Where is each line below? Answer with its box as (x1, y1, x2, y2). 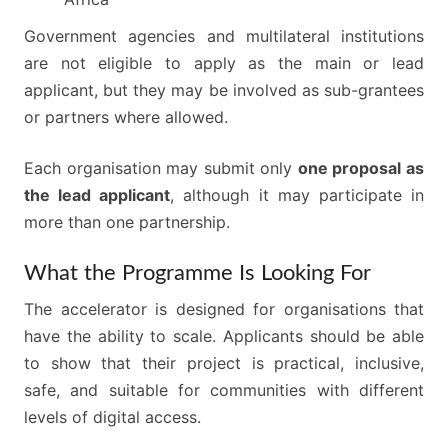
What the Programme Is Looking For (24, 262, 371, 285)
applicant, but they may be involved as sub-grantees (24, 80, 424, 101)
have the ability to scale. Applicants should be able (24, 326, 424, 347)
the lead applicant (24, 185, 171, 206)
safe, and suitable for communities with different (24, 380, 424, 401)
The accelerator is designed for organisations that (24, 299, 424, 320)
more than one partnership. (24, 212, 230, 233)
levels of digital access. (24, 407, 201, 428)
